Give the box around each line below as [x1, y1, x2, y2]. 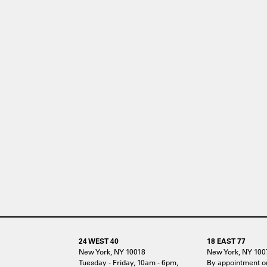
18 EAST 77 [206, 235, 246, 246]
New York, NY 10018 [79, 246, 145, 256]
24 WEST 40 [79, 235, 119, 246]
